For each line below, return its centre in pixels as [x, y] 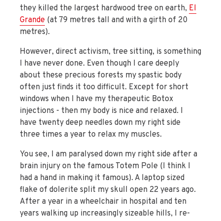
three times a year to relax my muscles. [91, 135]
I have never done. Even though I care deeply [99, 64]
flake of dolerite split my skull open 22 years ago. [108, 190]
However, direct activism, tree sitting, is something [110, 52]
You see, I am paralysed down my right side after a [109, 155]
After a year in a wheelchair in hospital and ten [103, 202]
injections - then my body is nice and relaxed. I [101, 111]
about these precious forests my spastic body [101, 76]
